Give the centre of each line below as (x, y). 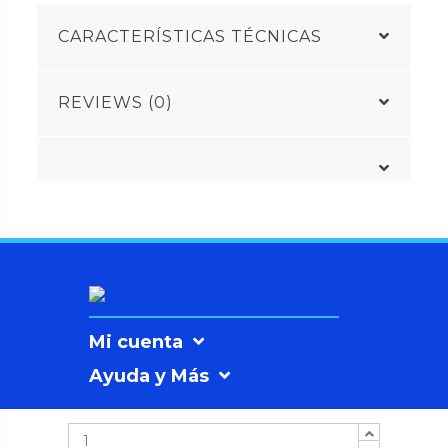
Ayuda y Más (149, 376)
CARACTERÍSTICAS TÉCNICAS (190, 37)
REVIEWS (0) (116, 103)
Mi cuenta (136, 342)
